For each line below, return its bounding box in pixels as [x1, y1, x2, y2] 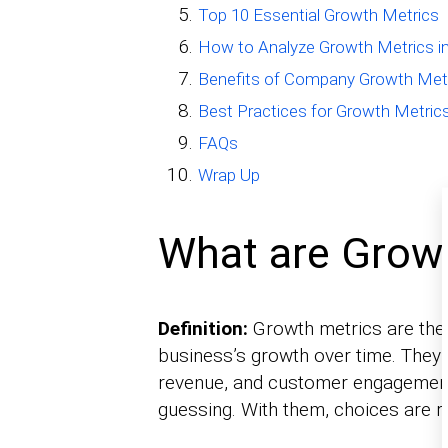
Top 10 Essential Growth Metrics [197, 5, 439, 26]
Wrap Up [197, 165, 260, 186]
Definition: [157, 316, 248, 340]
